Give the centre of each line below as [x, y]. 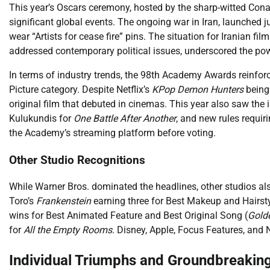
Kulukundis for [41, 118]
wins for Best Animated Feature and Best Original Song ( [128, 216]
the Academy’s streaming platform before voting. [112, 133]
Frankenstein [64, 201]
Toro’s [23, 201]
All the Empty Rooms [68, 230]
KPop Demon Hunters [198, 89]
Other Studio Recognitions [77, 160]
